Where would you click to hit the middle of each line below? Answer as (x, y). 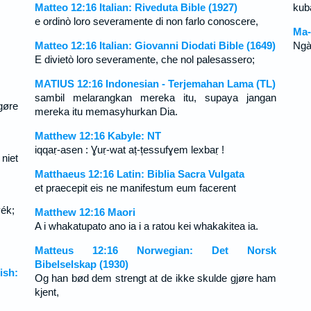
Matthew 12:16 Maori (85, 212)
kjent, (47, 292)
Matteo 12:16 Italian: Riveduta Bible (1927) (136, 7)
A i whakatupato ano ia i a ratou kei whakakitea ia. (146, 226)
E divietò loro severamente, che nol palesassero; (144, 59)
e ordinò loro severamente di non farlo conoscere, (146, 21)
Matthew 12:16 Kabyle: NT (98, 136)
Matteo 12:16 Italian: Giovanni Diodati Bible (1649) (155, 45)
